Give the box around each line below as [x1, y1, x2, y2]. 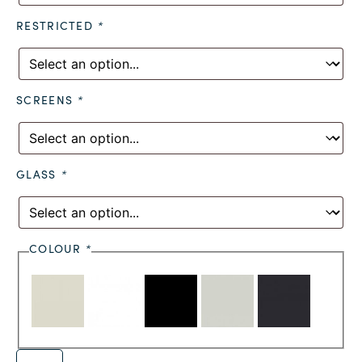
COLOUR [29, 240, 86, 256]
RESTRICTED [16, 17, 98, 33]
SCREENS [16, 91, 78, 107]
